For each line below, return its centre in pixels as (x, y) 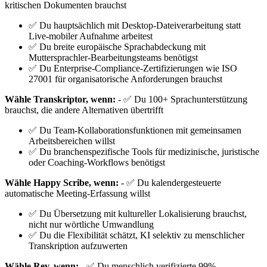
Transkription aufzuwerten (78, 246)
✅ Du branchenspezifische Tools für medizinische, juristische (144, 152)
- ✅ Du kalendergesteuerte (170, 183)
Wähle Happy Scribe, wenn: (62, 183)
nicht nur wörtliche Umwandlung (91, 225)
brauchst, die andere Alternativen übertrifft (84, 110)
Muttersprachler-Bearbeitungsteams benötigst (113, 58)
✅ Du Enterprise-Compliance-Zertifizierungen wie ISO (133, 69)
